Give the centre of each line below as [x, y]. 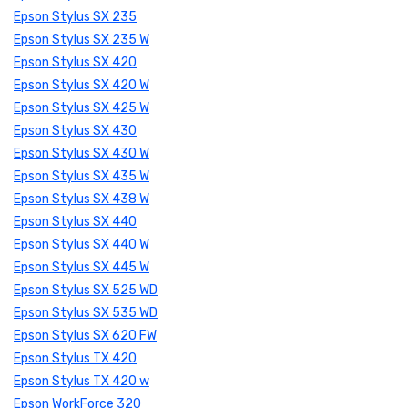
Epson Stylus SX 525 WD [86, 291]
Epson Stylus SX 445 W [82, 268]
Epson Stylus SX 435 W [82, 177]
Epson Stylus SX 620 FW [85, 336]
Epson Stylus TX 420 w [82, 382]
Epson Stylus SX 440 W [82, 245]
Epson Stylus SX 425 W [82, 108]
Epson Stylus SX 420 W [82, 86]
